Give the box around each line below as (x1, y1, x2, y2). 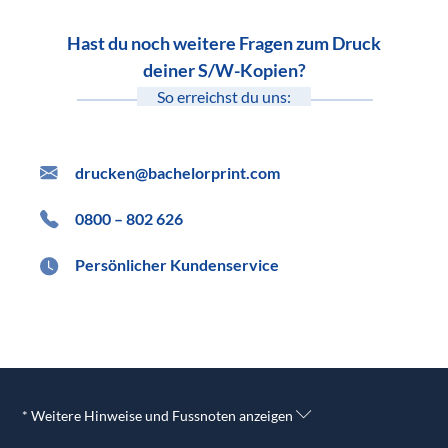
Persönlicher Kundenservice (75, 255, 279, 275)
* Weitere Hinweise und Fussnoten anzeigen (22, 407, 297, 425)
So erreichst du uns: (156, 87, 291, 107)
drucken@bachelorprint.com (75, 163, 280, 183)
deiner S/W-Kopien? (142, 59, 306, 82)
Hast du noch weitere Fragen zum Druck (67, 32, 381, 55)
